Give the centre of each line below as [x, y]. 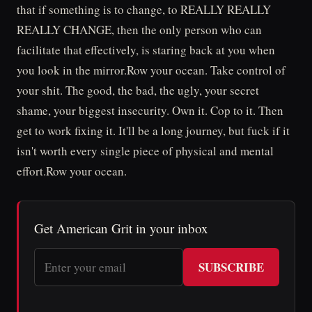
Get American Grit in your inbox [121, 228]
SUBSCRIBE [231, 267]
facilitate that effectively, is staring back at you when [146, 50]
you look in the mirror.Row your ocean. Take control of [151, 70]
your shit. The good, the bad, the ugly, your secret [138, 90]
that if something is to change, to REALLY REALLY [144, 9]
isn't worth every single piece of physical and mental [145, 151]
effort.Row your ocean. [72, 171]
